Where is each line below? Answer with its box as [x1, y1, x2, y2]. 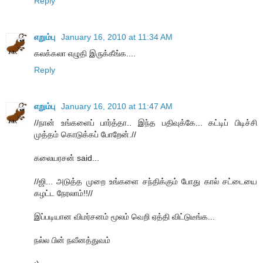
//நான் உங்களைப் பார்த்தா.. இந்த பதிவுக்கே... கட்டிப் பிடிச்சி [34, 117, 257, 127]
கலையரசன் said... [34, 153, 99, 163]
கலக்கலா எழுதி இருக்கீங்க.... [34, 48, 136, 58]
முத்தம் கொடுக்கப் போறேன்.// [34, 129, 136, 139]
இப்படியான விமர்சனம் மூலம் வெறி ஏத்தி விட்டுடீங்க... [34, 211, 215, 221]
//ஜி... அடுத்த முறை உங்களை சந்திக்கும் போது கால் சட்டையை [34, 176, 257, 186]
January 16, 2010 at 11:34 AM [61, 32, 173, 42]
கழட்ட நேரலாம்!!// [34, 188, 93, 198]
